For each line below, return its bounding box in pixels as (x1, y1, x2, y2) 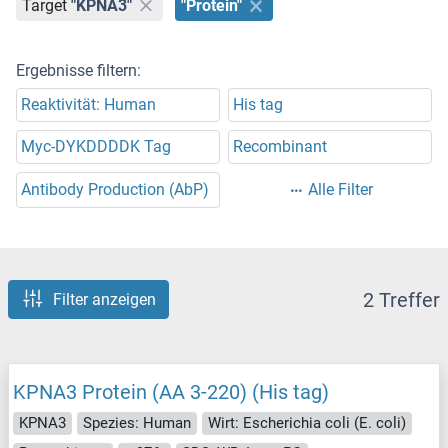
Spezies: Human (83, 413, 191, 432)
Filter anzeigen (53, 290, 156, 310)
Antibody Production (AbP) (21, 180, 209, 200)
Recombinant (233, 137, 327, 157)
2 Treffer (363, 287, 440, 312)
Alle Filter (307, 180, 373, 200)
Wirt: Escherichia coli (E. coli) (208, 413, 406, 432)
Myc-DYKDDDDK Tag (21, 137, 171, 157)
